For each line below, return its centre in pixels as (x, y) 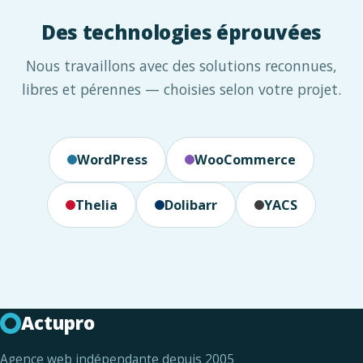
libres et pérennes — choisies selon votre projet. (181, 90)
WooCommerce (245, 160)
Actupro (58, 323)
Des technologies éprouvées (181, 32)
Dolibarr (191, 205)
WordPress (112, 160)
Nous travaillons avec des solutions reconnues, (181, 66)
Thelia (96, 205)
